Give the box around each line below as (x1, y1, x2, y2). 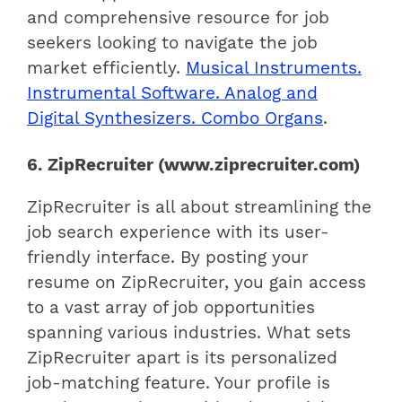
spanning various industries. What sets (27, 322, 351, 343)
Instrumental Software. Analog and (27, 83, 318, 104)
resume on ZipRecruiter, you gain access (27, 272, 366, 293)
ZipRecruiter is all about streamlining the (27, 197, 371, 217)
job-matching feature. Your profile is (27, 372, 330, 393)
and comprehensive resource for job (27, 8, 329, 29)
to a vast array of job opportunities (27, 297, 315, 318)
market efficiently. (27, 58, 186, 79)
